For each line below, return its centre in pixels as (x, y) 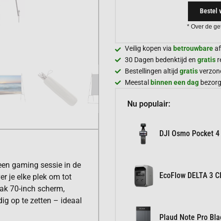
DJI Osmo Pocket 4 (189, 134)
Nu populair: (149, 104)
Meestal (138, 82)
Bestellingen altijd (152, 71)
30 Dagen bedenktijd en (161, 59)
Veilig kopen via (149, 48)
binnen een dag (175, 82)
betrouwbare (193, 48)
